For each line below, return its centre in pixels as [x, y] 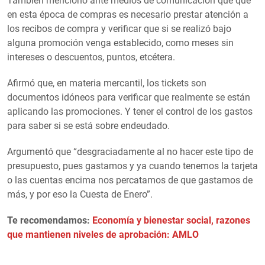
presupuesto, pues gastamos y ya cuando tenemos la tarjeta [132, 166]
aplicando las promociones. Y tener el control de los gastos [130, 112]
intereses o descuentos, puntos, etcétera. [93, 57]
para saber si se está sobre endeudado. [91, 126]
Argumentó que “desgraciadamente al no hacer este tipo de [130, 152]
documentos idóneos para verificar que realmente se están [129, 98]
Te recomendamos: [50, 221]
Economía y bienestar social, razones [171, 221]
